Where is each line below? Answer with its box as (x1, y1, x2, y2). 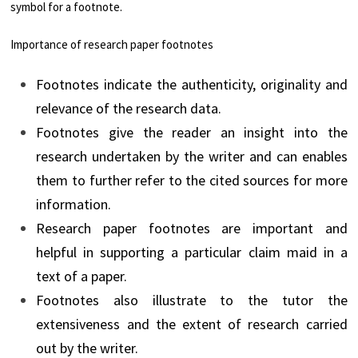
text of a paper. (36, 266, 128, 285)
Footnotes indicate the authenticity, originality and (36, 74, 348, 93)
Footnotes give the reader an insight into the (36, 122, 348, 141)
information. (36, 194, 112, 213)
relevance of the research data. (36, 98, 222, 117)
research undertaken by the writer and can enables (36, 146, 348, 165)
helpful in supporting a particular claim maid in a (36, 242, 348, 261)
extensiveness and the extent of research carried (36, 314, 348, 333)
